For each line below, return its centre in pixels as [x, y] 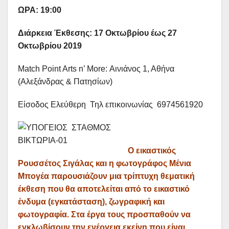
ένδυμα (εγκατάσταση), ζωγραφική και [91, 202]
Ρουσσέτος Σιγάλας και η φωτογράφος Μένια [105, 164]
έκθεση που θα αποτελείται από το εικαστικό [104, 189]
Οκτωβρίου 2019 [50, 46]
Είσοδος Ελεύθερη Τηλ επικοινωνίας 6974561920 [110, 105]
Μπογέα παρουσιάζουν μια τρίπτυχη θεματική [106, 176]
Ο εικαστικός [152, 151]
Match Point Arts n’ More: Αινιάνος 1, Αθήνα [96, 69]
